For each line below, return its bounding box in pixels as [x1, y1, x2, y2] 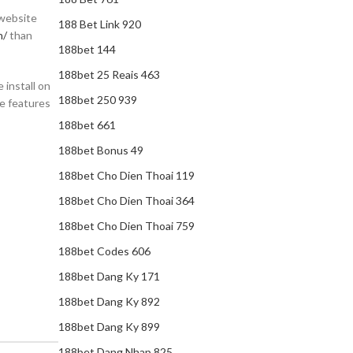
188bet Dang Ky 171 [58, 269, 160, 283]
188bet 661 [58, 118, 116, 132]
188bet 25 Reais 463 [58, 68, 160, 81]
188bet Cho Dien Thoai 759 [58, 219, 195, 232]
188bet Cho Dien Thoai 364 [58, 194, 195, 207]
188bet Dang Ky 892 [58, 295, 160, 308]
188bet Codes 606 [58, 244, 150, 258]
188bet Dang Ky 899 [58, 320, 160, 333]
